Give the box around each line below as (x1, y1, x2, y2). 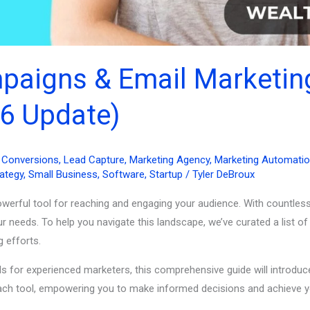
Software (102, 167, 145, 181)
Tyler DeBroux (192, 167, 255, 181)
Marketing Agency (129, 153, 210, 166)
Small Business (28, 167, 98, 181)
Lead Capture (64, 153, 125, 166)
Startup (149, 167, 183, 181)
